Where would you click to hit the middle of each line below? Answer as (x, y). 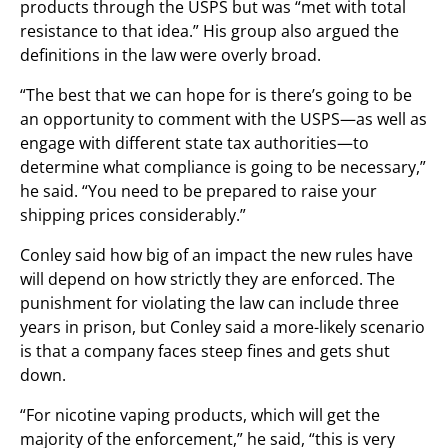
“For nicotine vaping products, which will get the (200, 415)
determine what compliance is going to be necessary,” (223, 167)
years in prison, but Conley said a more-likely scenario (222, 327)
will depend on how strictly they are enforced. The (207, 279)
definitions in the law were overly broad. (170, 55)
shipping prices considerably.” (133, 215)
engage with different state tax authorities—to (194, 143)
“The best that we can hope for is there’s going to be (216, 95)
